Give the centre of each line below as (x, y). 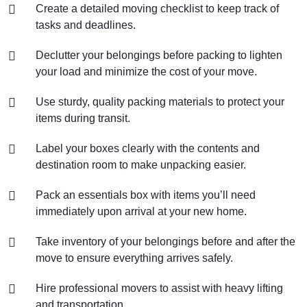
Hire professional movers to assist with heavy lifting (159, 288)
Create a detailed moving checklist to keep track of (157, 9)
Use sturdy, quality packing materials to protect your (160, 102)
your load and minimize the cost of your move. (146, 72)
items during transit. (83, 118)
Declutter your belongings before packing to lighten (159, 55)
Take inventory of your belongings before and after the (165, 242)
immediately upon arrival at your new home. (141, 211)
